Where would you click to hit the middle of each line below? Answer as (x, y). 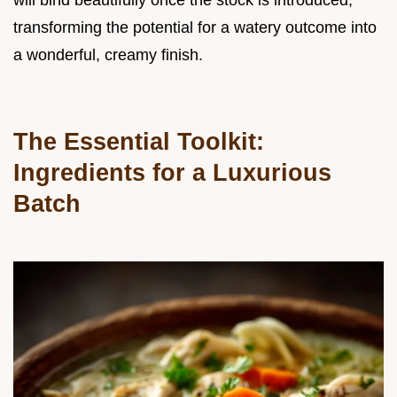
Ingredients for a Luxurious (172, 173)
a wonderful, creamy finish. (108, 55)
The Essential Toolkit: (139, 142)
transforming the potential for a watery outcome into (195, 28)
